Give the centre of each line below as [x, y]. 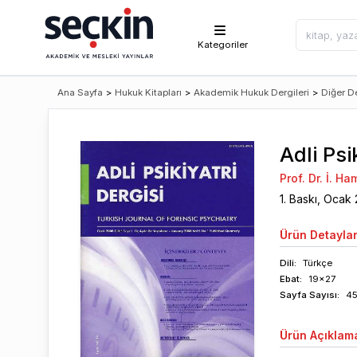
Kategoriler [223, 45]
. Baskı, [303, 199]
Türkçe [317, 263]
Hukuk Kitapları [148, 92]
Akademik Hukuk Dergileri [251, 92]
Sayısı [322, 295]
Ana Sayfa [80, 92]
